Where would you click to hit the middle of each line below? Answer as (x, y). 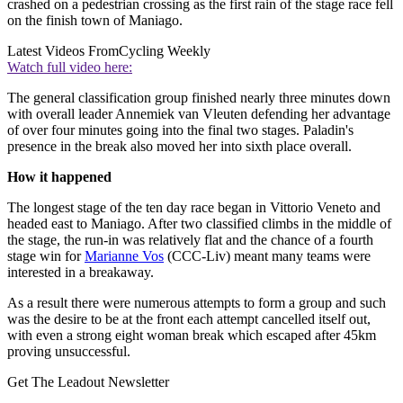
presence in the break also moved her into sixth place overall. (179, 146)
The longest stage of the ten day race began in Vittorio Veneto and (194, 207)
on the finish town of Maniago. (95, 20)
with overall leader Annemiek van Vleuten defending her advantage (199, 113)
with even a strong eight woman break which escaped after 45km (192, 335)
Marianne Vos (124, 255)
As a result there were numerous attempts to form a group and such (197, 302)
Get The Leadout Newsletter (88, 381)
